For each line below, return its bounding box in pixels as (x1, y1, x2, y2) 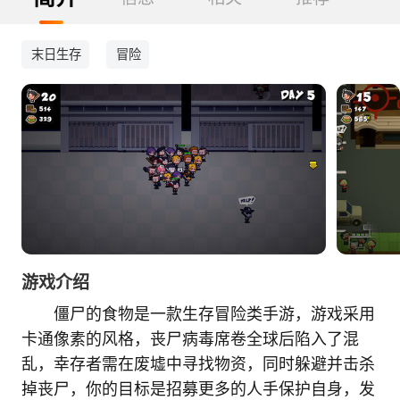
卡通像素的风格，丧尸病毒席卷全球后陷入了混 (21, 330, 359, 349)
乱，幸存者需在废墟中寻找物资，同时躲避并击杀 (21, 355, 375, 374)
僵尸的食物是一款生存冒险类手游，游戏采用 (53, 305, 375, 324)
